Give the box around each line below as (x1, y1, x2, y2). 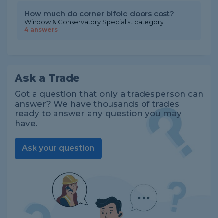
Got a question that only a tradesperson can (15, 89, 203, 99)
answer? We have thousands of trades (15, 99, 179, 109)
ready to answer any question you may (15, 109, 182, 118)
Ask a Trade (15, 72, 80, 84)
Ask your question (22, 144, 94, 153)
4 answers (24, 26, 58, 33)
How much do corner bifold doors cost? (24, 9, 174, 18)
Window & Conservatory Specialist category (24, 18, 163, 26)
